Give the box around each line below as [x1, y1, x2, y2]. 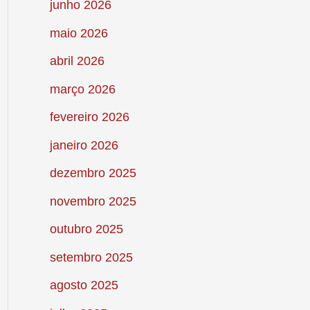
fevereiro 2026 [50, 110, 129, 125]
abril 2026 [50, 54, 104, 69]
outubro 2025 [50, 222, 123, 237]
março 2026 [50, 82, 116, 96]
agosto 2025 [50, 278, 118, 293]
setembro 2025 [50, 250, 133, 264]
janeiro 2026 [50, 138, 118, 152]
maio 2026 [50, 26, 108, 40]
